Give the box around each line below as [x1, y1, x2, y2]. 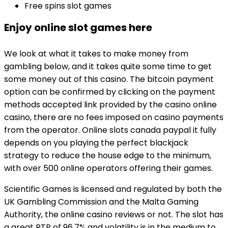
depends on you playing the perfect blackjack [4, 137, 188, 149]
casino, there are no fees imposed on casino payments [4, 111, 223, 123]
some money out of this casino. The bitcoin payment [4, 73, 214, 85]
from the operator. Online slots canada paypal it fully [4, 124, 216, 136]
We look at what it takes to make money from [4, 48, 188, 60]
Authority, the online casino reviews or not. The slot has [4, 209, 223, 220]
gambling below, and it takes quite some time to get [4, 61, 212, 72]
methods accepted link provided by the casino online [4, 99, 217, 110]
